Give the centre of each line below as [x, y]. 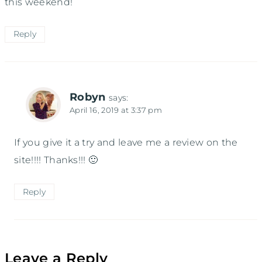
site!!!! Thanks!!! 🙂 [56, 160]
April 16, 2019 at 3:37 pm [116, 111]
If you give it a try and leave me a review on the [126, 142]
